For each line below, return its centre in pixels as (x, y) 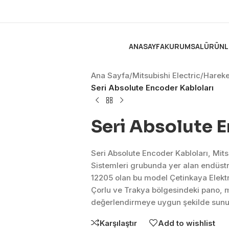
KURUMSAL (184, 46)
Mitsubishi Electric (166, 75)
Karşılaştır (118, 223)
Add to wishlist (186, 223)
